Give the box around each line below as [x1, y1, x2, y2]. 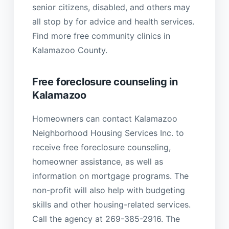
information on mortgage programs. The [32, 170, 189, 181]
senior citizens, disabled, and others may [32, 2, 190, 13]
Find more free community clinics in [32, 31, 170, 41]
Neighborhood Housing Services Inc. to [32, 127, 184, 138]
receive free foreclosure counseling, [32, 142, 171, 152]
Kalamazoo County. [32, 45, 107, 56]
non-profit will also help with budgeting [32, 185, 185, 195]
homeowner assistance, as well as [32, 156, 163, 167]
